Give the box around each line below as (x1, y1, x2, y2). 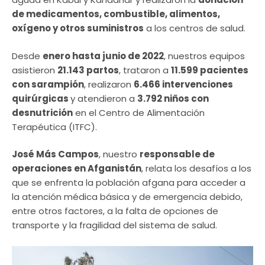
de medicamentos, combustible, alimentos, (12, 8, 220, 21)
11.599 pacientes (171, 63, 248, 76)
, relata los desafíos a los (141, 162, 251, 175)
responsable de (140, 148, 215, 161)
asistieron (12, 63, 57, 76)
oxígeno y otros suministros (12, 22, 144, 35)
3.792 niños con (137, 92, 209, 105)
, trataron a (119, 63, 171, 76)
